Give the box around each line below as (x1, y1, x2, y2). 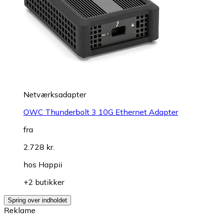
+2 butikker (23, 177, 64, 187)
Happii (38, 159, 62, 169)
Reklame (4, 205, 36, 215)
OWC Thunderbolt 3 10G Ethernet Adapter (23, 107, 178, 117)
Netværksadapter (23, 89, 86, 99)
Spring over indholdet (8, 196, 67, 204)
